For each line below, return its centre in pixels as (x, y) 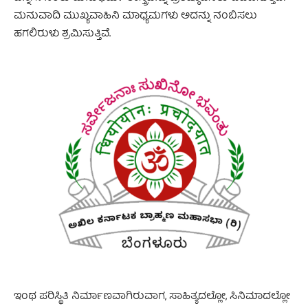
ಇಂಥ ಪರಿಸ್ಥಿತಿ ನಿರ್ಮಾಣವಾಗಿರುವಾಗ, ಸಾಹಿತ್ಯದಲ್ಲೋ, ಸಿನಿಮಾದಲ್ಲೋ (152, 297)
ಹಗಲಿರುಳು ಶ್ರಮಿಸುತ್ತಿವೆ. (62, 34)
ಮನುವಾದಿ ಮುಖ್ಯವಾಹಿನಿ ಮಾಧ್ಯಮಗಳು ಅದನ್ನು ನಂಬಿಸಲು (135, 16)
